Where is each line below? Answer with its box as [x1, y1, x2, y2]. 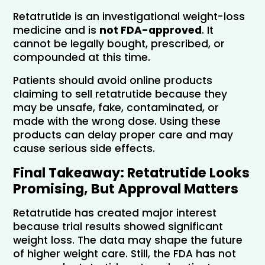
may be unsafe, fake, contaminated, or [13, 100, 219, 115]
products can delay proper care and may [13, 127, 233, 142]
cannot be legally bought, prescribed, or [13, 36, 225, 51]
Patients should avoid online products [13, 73, 212, 88]
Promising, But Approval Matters [13, 179, 238, 198]
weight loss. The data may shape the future [13, 232, 243, 247]
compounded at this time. [13, 50, 150, 64]
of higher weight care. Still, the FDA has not [13, 246, 236, 261]
